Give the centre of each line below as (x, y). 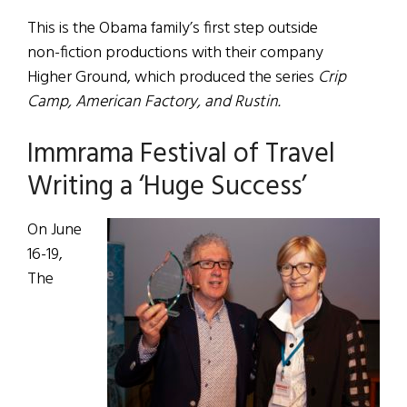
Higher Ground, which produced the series (173, 78)
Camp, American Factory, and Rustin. (154, 103)
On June (55, 231)
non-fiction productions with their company (175, 54)
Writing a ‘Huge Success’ (167, 188)
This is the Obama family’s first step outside (173, 29)
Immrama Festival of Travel (181, 155)
